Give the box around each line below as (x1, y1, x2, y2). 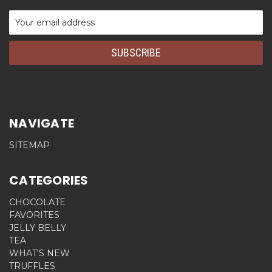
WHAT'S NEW (9, 247, 70, 259)
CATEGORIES (9, 171, 89, 189)
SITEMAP (9, 139, 50, 151)
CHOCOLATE (9, 196, 66, 208)
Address (9, 23, 43, 35)
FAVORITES (9, 209, 59, 220)
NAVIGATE (9, 114, 74, 132)
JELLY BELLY (9, 222, 66, 233)
